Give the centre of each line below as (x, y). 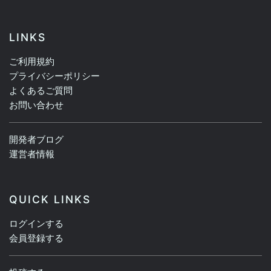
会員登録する (36, 238)
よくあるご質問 (41, 91)
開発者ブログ (36, 140)
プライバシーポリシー (54, 76)
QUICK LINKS (50, 200)
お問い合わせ (36, 105)
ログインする (36, 224)
